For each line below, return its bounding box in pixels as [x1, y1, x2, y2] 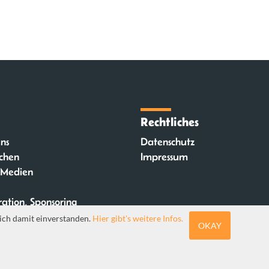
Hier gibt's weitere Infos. [92, 213, 183, 223]
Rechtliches [140, 115, 199, 128]
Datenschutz [140, 136, 195, 148]
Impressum [140, 151, 188, 163]
